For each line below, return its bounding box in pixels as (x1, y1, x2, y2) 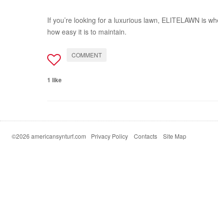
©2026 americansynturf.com (12, 132, 86, 140)
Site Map (163, 132, 186, 140)
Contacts (134, 132, 157, 140)
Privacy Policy (91, 132, 128, 140)
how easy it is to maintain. (47, 27, 127, 36)
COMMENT (72, 51, 102, 59)
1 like (47, 76, 62, 84)
